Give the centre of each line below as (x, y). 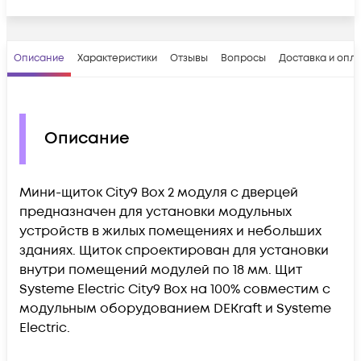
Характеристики (117, 58)
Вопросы (243, 58)
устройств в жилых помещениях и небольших (170, 231)
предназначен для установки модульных (156, 212)
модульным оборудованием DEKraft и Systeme (175, 308)
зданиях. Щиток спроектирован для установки (174, 250)
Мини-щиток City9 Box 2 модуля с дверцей (159, 192)
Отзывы (189, 58)
